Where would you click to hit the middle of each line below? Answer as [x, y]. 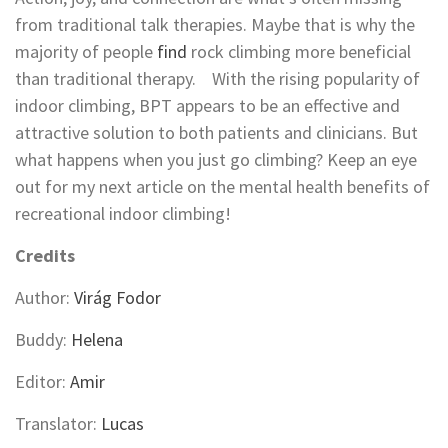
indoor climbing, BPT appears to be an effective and [207, 105]
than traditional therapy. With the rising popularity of [217, 78]
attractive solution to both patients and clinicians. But [216, 132]
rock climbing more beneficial [299, 51]
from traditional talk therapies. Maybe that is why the [215, 24]
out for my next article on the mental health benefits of [222, 186]
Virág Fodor [117, 297]
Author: [44, 297]
